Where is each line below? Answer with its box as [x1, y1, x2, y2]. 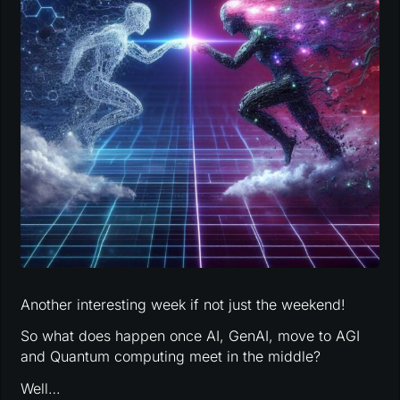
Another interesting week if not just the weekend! [21, 295, 346, 313]
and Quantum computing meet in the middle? [21, 347, 321, 366]
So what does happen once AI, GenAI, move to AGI [21, 327, 361, 346]
